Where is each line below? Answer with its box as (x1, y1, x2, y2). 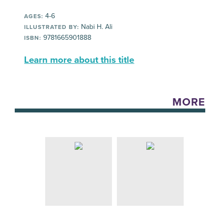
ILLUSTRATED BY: (24, 23, 80, 30)
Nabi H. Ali (79, 22, 113, 31)
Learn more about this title (24, 54, 135, 65)
